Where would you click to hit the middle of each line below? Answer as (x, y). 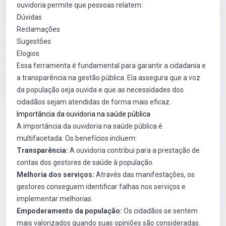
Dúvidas (29, 17)
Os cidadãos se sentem (160, 211)
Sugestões (34, 41)
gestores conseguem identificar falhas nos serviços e (101, 187)
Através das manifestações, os (145, 175)
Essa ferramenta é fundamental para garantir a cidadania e (111, 66)
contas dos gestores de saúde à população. (85, 162)
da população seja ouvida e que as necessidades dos (100, 90)
